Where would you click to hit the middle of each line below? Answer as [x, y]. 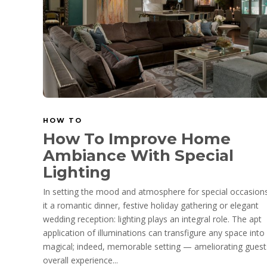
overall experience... [80, 260]
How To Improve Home [137, 139]
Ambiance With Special [138, 155]
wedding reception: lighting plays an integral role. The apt [152, 219]
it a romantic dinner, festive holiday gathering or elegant [151, 205]
